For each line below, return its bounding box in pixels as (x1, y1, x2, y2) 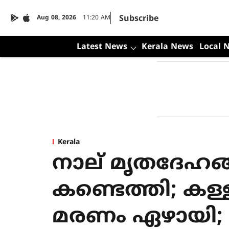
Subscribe (119, 14, 158, 24)
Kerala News (141, 42, 193, 52)
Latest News (76, 42, 127, 52)
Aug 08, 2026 (37, 14, 76, 22)
